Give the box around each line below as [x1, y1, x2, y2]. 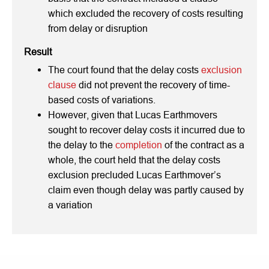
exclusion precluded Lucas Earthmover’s [48, 169, 221, 180]
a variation [48, 199, 92, 210]
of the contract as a [162, 139, 244, 150]
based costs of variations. [48, 94, 156, 105]
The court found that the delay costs [48, 64, 201, 75]
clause [48, 79, 76, 90]
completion [115, 139, 162, 150]
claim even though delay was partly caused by [48, 184, 244, 195]
